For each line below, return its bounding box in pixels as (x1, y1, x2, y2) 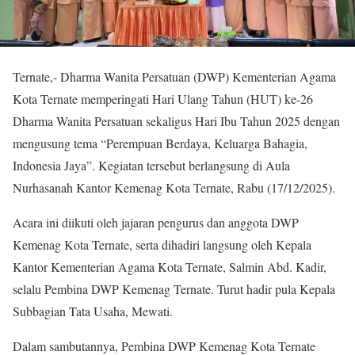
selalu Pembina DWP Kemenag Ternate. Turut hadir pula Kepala (13, 280, 335, 297)
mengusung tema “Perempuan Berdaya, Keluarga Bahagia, (13, 134, 307, 151)
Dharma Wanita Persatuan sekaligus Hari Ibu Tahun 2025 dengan (13, 112, 340, 129)
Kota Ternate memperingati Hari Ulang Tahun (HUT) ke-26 (13, 90, 313, 107)
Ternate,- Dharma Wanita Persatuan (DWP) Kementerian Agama (13, 67, 336, 85)
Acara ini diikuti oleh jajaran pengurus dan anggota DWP (13, 213, 299, 231)
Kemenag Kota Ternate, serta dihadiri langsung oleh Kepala (13, 235, 311, 253)
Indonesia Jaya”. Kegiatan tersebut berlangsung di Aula (13, 156, 290, 174)
